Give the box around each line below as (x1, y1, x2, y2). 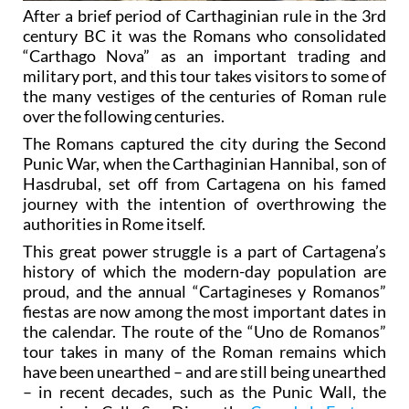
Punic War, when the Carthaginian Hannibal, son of (23, 153, 386, 174)
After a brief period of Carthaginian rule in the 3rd (23, 5, 386, 26)
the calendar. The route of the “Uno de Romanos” (23, 321, 386, 342)
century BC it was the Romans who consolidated (23, 26, 386, 47)
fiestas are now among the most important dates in (23, 301, 386, 322)
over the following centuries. (23, 106, 225, 127)
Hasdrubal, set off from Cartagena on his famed (23, 173, 386, 194)
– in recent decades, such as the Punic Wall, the (23, 382, 386, 403)
